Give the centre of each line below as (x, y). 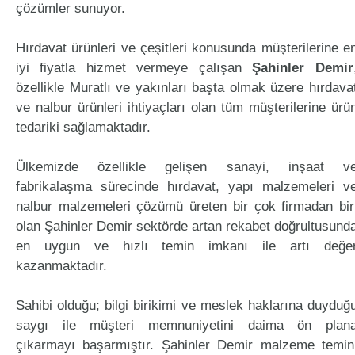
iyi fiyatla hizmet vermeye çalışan (134, 68)
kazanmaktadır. (61, 266)
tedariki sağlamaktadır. (83, 127)
